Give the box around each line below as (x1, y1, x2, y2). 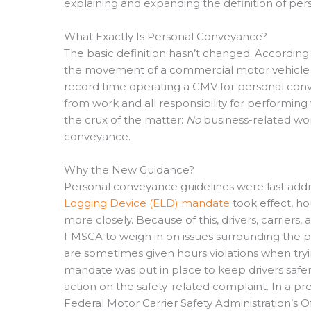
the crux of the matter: (64, 112, 186, 126)
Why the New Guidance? (64, 162, 194, 176)
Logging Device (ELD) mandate (64, 196, 230, 210)
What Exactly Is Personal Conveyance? (64, 29, 267, 43)
